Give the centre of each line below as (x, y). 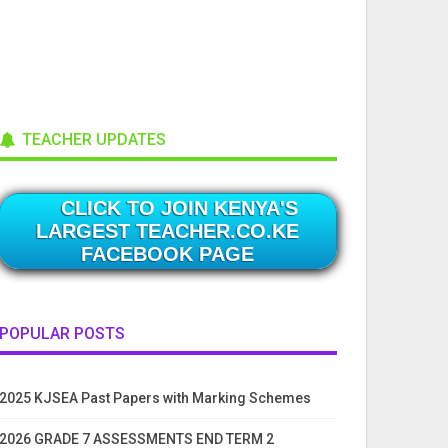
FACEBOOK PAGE (168, 253)
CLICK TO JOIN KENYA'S (180, 207)
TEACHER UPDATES (91, 139)
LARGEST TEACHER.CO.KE (168, 230)
